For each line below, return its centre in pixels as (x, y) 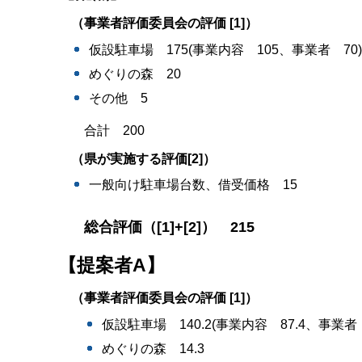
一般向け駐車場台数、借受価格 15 (194, 185)
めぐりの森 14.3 (154, 348)
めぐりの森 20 (135, 74)
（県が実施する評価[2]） (143, 158)
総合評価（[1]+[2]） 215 (169, 227)
